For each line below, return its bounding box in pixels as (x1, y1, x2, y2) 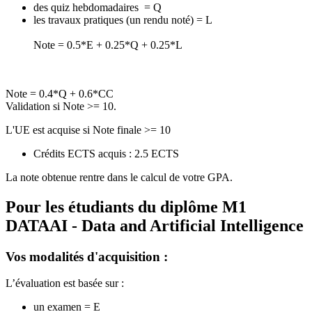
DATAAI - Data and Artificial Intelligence (6, 216, 304, 235)
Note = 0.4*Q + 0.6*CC (6, 87, 114, 100)
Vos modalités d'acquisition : (6, 249, 168, 264)
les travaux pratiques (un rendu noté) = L (33, 13, 212, 26)
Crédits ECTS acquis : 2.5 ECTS (33, 147, 179, 159)
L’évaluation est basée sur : (6, 277, 124, 290)
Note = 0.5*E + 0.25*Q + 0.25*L (33, 38, 182, 51)
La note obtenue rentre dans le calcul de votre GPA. (6, 171, 233, 183)
